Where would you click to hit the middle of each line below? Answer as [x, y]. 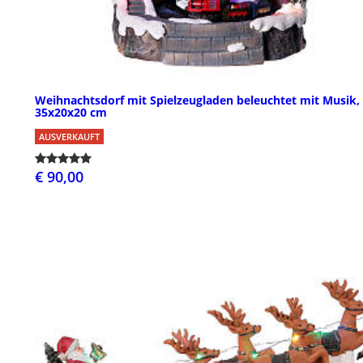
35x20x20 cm [71, 112]
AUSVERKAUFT [69, 136]
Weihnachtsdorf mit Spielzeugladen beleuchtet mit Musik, [197, 100]
